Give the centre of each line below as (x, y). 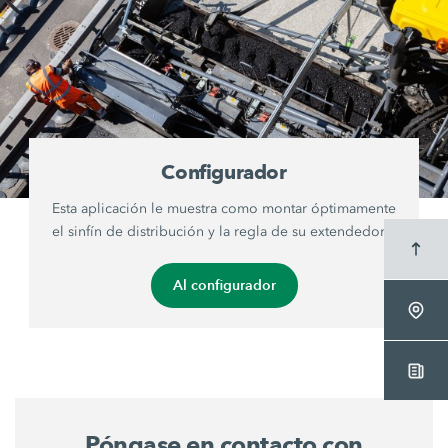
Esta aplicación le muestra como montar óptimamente (224, 209)
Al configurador (224, 285)
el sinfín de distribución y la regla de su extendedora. (224, 232)
